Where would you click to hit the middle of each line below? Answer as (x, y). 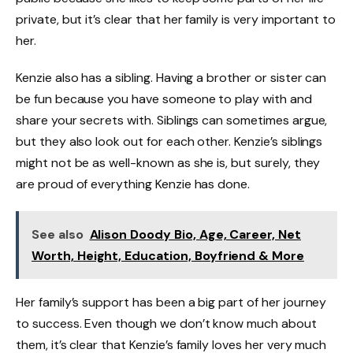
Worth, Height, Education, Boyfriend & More (168, 256)
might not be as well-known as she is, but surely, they (168, 163)
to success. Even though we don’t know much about (166, 324)
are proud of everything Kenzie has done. (133, 184)
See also (58, 235)
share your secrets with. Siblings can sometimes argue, (172, 121)
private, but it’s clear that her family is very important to (176, 19)
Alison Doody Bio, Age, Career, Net (195, 235)
